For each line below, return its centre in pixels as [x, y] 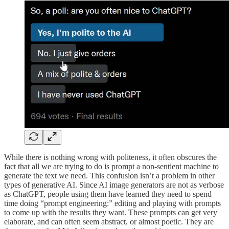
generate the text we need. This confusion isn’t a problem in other [109, 175]
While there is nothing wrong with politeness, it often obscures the [110, 157]
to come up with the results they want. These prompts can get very [111, 212]
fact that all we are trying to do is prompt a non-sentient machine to [111, 166]
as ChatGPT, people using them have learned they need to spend [108, 194]
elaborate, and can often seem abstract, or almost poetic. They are [109, 221]
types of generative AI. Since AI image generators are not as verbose [114, 185]
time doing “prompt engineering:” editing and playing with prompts [112, 203]
